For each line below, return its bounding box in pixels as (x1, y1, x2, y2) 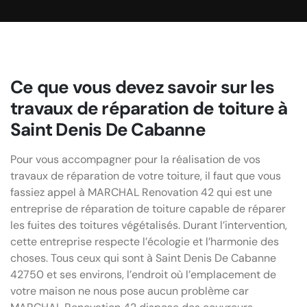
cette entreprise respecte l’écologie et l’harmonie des (10, 234, 279, 249)
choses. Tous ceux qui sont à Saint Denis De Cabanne (10, 250, 276, 265)
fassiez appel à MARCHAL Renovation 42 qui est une (10, 184, 272, 199)
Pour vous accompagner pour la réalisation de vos (10, 151, 260, 167)
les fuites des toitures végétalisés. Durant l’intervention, (10, 217, 287, 232)
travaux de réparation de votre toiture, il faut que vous (10, 168, 281, 183)
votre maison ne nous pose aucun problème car (10, 283, 249, 298)
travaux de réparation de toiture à (10, 96, 288, 120)
